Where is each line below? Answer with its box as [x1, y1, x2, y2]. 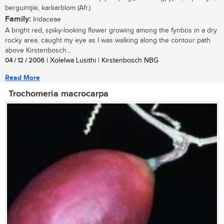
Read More [5, 73, 40, 82]
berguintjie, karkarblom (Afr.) [5, 4, 90, 12]
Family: [5, 14, 31, 24]
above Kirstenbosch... [5, 46, 71, 55]
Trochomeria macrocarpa [8, 88, 108, 100]
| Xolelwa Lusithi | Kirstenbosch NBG [44, 56, 158, 65]
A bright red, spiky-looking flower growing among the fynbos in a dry [5, 26, 217, 35]
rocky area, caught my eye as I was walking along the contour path [5, 36, 210, 45]
